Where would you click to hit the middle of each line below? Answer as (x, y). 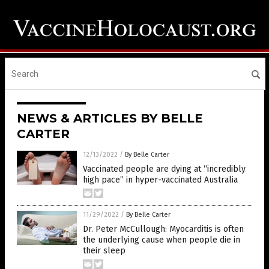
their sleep (104, 251)
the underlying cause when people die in (162, 240)
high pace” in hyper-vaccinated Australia (160, 180)
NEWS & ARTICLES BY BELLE (110, 119)
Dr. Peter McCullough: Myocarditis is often (163, 229)
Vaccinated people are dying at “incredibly (164, 169)
